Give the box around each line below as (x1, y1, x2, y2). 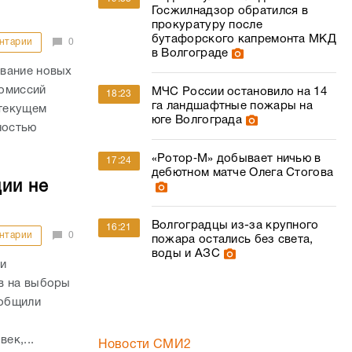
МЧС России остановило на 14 (151, 86, 327, 97)
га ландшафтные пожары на (151, 101, 313, 112)
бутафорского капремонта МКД (151, 34, 336, 45)
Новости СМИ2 (97, 339, 192, 350)
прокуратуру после (151, 20, 262, 31)
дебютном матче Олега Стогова (151, 167, 334, 178)
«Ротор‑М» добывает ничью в (151, 153, 321, 164)
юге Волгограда (151, 115, 243, 126)
